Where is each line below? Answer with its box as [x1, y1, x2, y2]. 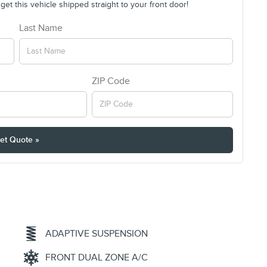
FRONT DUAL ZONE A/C [45, 252, 148, 264]
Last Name [19, 21, 63, 34]
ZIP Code [92, 74, 131, 87]
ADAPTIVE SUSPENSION [45, 228, 148, 240]
